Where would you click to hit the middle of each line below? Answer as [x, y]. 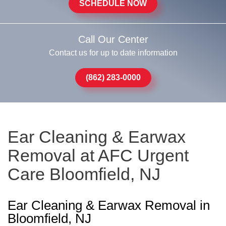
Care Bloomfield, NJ [84, 174]
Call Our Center [113, 39]
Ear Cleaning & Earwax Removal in [109, 205]
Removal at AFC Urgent [98, 155]
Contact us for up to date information [113, 53]
